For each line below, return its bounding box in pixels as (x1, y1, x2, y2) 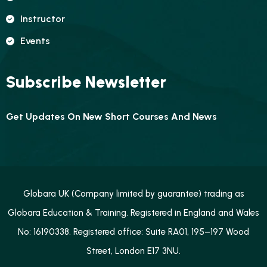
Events (20, 35, 50, 46)
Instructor (20, 13, 65, 24)
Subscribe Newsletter (6, 72, 166, 92)
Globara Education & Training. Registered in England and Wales (8, 207, 259, 218)
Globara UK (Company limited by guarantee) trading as (23, 188, 244, 199)
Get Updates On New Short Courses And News (6, 111, 217, 122)
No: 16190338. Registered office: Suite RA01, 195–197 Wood (18, 226, 249, 237)
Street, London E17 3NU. (86, 246, 181, 256)
